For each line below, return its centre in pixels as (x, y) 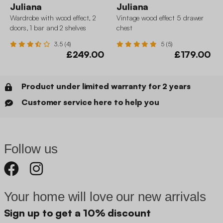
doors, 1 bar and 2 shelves (48, 28)
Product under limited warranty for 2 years (106, 86)
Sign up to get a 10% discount (77, 213)
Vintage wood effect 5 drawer (160, 18)
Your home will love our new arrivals (105, 197)
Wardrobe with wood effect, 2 (53, 18)
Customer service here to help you (90, 102)
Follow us (31, 149)
